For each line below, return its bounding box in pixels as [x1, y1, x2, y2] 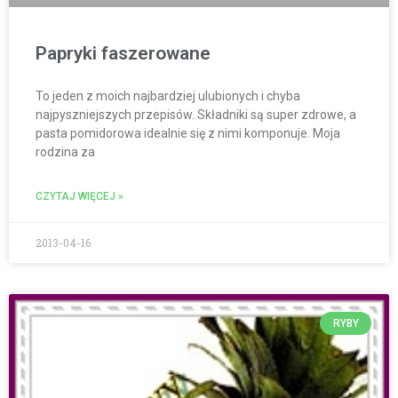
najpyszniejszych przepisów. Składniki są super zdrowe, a [36, 107, 356, 122]
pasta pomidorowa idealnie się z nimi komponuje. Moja [36, 125, 340, 140]
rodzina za [36, 144, 95, 159]
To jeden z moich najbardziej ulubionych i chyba [36, 88, 300, 103]
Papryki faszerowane [36, 42, 211, 64]
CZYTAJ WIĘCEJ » [36, 189, 123, 203]
